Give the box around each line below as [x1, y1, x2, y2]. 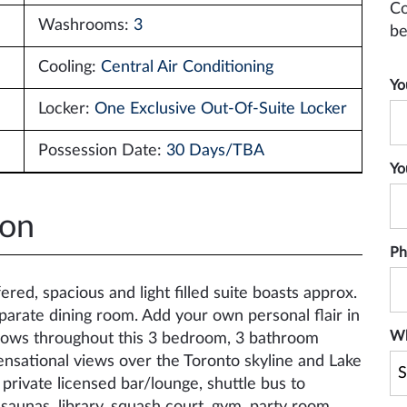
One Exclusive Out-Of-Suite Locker [94, 101, 347, 117]
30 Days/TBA [165, 143, 264, 159]
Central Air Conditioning [100, 59, 273, 75]
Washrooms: [37, 17, 134, 34]
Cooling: [37, 59, 101, 75]
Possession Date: [37, 143, 166, 159]
